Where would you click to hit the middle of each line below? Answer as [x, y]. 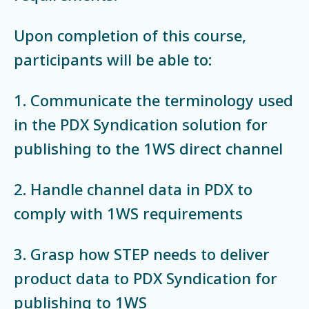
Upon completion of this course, [130, 35]
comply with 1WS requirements [128, 213]
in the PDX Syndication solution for [141, 124]
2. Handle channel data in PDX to [133, 189]
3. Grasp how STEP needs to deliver [142, 253]
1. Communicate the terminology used [153, 100]
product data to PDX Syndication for [146, 278]
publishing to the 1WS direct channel [148, 148]
